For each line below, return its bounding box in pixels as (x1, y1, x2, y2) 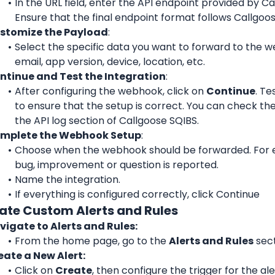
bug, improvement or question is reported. (15, 157, 219, 172)
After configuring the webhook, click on (14, 83, 206, 98)
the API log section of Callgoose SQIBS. (15, 113, 199, 128)
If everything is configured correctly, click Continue (14, 187, 260, 201)
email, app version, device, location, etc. (15, 54, 205, 69)
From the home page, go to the (14, 233, 169, 248)
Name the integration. (14, 172, 120, 187)
